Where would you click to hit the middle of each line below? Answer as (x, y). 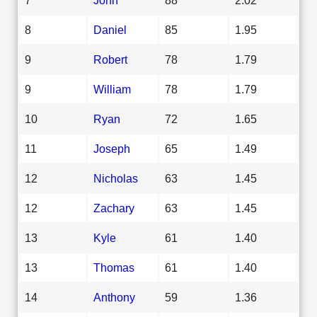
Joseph (112, 148)
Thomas (114, 267)
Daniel (110, 29)
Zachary (114, 208)
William (112, 89)
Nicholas (116, 178)
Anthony (114, 297)
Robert (110, 59)
